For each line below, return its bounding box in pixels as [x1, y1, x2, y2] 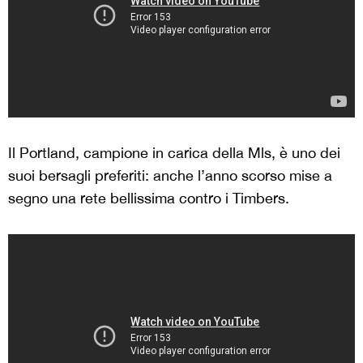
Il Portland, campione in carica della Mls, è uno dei [8, 143, 340, 161]
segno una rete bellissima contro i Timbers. [8, 189, 289, 207]
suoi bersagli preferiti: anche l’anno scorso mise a [8, 166, 332, 184]
